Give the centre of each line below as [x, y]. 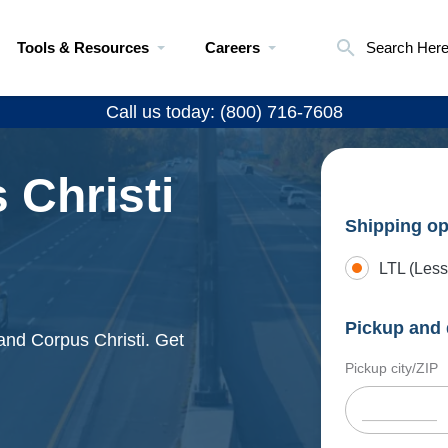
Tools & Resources [83, 47]
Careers [232, 47]
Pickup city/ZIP [391, 368]
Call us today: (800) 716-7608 [224, 112]
